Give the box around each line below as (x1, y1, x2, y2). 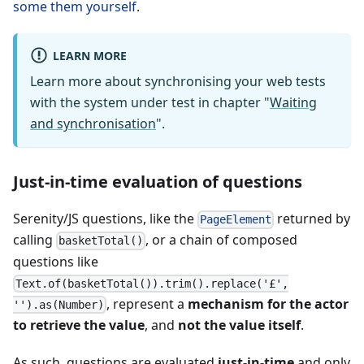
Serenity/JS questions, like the (13, 210, 197, 228)
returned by (274, 210, 351, 228)
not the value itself (178, 316, 301, 335)
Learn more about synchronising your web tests (30, 72, 326, 91)
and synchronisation (30, 115, 156, 133)
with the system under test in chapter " (30, 93, 270, 112)
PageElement (200, 213, 272, 227)
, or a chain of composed (145, 231, 298, 249)
